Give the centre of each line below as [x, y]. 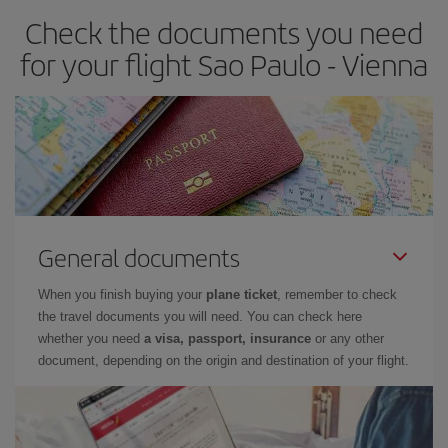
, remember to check [337, 294]
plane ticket [241, 294]
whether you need [91, 338]
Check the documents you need [224, 32]
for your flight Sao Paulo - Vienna [224, 64]
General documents [139, 257]
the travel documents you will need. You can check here [200, 316]
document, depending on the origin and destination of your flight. [223, 360]
